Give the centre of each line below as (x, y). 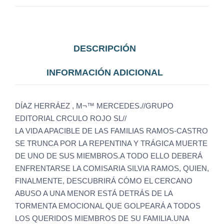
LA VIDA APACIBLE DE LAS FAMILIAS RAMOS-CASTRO (111, 131)
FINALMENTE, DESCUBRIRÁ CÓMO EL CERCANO (104, 181)
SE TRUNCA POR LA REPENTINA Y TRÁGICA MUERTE (111, 143)
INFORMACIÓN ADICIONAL (104, 73)
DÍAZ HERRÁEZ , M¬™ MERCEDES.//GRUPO (94, 106)
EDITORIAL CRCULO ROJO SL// (71, 118)
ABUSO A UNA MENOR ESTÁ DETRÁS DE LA (94, 193)
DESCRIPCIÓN (104, 49)
